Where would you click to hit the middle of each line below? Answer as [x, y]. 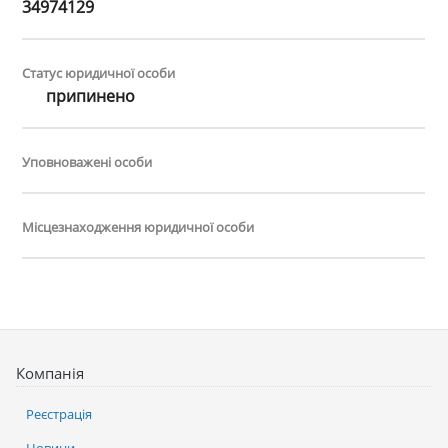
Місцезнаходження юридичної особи [138, 227]
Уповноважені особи [87, 162]
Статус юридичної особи [99, 73]
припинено [89, 96]
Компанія [50, 373]
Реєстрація [59, 414]
